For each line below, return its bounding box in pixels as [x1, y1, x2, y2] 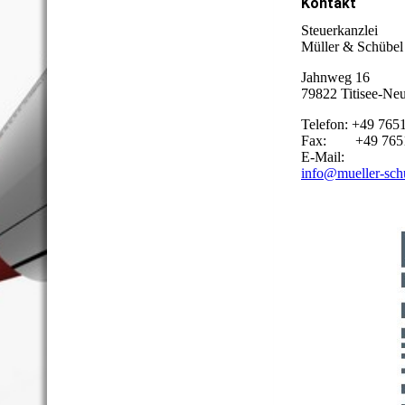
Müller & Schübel [301, 38, 403, 54]
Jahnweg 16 [301, 69, 370, 85]
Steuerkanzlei [301, 22, 378, 38]
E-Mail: [301, 148, 344, 165]
